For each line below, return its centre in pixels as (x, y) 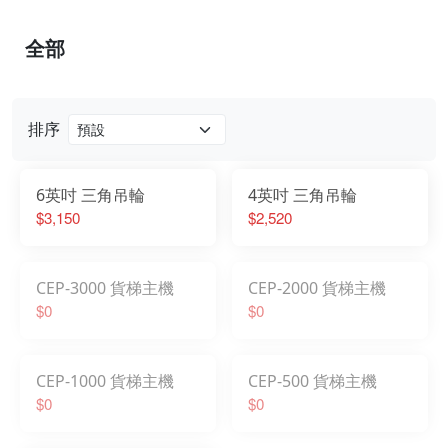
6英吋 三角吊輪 (90, 194)
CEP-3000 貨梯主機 (105, 287)
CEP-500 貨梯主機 (312, 380)
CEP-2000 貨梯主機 (317, 287)
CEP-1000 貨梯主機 (105, 380)
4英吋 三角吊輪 (302, 194)
